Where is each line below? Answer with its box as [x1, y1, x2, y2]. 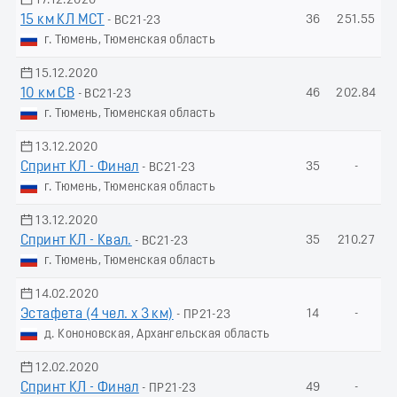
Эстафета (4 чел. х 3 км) [20, 307, 174, 322]
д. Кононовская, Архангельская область [44, 327, 270, 341]
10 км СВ [20, 86, 75, 101]
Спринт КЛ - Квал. [20, 233, 132, 248]
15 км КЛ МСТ [20, 12, 105, 27]
